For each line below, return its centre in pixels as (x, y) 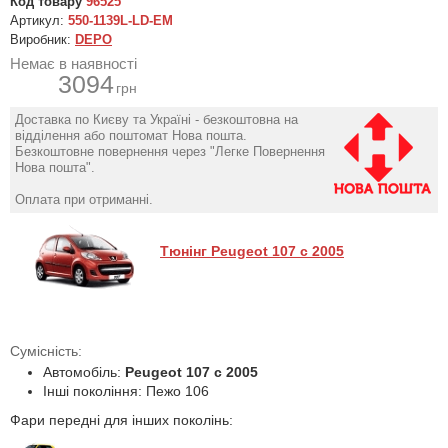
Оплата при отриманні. (84, 199)
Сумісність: (46, 351)
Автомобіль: (84, 372)
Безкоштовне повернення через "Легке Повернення (170, 151)
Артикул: (39, 20)
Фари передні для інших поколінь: (121, 420)
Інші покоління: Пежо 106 (126, 391)
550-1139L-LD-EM (120, 20)
